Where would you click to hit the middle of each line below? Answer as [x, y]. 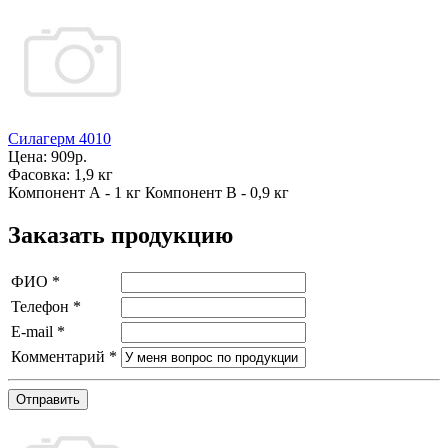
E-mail [34, 331]
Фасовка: [41, 174]
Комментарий [60, 356]
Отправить [48, 399]
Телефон [42, 306]
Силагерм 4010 [59, 138]
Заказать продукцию [120, 234]
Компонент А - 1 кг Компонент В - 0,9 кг [148, 192]
